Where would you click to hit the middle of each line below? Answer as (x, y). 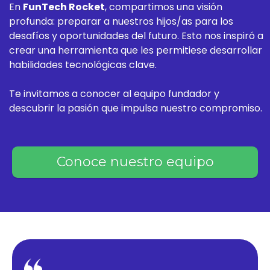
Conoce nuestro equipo (135, 162)
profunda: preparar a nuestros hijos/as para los (121, 22)
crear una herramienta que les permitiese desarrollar (136, 51)
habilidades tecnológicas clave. (83, 65)
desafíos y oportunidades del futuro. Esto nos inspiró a (136, 36)
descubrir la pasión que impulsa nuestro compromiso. (136, 108)
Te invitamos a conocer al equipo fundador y (114, 94)
